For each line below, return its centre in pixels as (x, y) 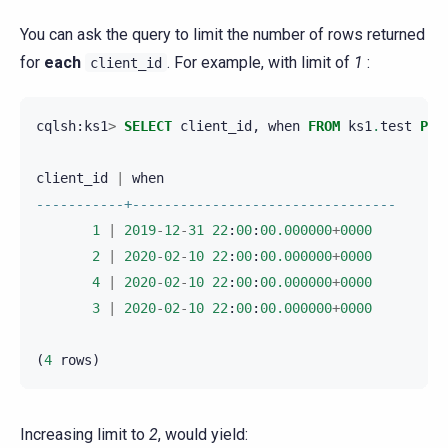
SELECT (148, 126)
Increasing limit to (84, 435)
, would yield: (203, 435)
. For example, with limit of (260, 63)
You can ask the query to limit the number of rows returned (222, 35)
